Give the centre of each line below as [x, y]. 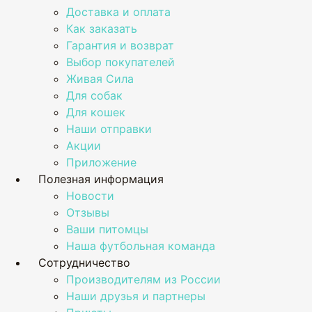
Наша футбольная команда [141, 246]
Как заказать [102, 29]
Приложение [101, 162]
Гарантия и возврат [120, 45]
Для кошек [96, 112]
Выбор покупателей [120, 62]
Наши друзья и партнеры [136, 296]
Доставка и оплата [118, 12]
